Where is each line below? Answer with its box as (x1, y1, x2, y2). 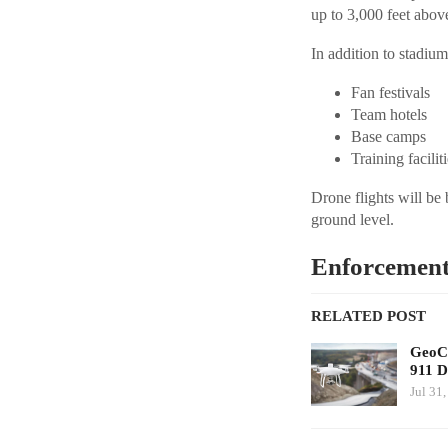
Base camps (350, 127, 426, 145)
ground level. (310, 210, 394, 228)
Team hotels (350, 105, 427, 123)
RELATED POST (310, 307, 426, 324)
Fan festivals (350, 83, 430, 101)
